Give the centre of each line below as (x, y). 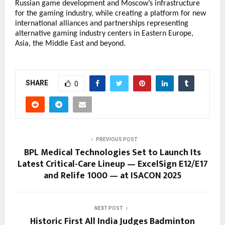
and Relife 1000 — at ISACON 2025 (113, 176)
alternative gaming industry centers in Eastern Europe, (104, 33)
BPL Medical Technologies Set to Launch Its (113, 152)
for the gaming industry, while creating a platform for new (110, 13)
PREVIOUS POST (117, 139)
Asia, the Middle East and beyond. (70, 43)
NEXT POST (108, 208)
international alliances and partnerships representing (102, 23)
